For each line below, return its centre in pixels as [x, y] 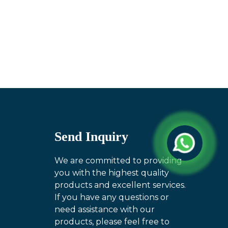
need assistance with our [105, 210]
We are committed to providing [119, 161]
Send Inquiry [92, 137]
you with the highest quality [112, 173]
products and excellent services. [120, 185]
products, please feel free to [112, 222]
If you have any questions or [112, 197]
